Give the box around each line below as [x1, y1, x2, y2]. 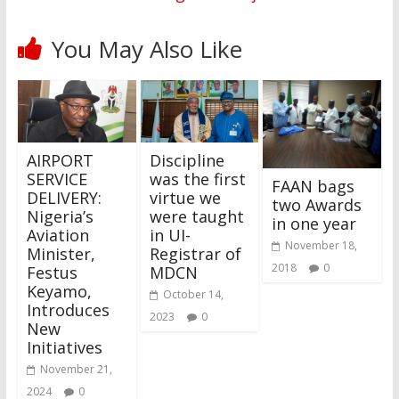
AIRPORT [26, 149, 94, 171]
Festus [26, 261, 77, 283]
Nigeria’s [26, 205, 94, 227]
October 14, [162, 286, 224, 302]
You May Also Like [51, 32, 242, 65]
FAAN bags [272, 175, 355, 198]
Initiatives [26, 336, 102, 358]
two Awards [272, 194, 362, 216]
